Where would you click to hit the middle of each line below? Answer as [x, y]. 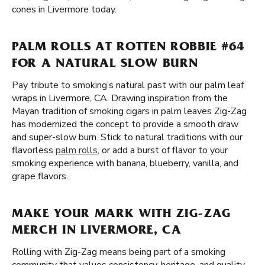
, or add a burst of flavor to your [163, 150]
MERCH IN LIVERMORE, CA [97, 231]
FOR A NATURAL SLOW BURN [105, 64]
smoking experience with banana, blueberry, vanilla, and [125, 163]
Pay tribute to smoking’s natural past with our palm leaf [128, 85]
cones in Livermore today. [64, 9]
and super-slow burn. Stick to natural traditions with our [127, 137]
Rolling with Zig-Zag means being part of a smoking [119, 252]
